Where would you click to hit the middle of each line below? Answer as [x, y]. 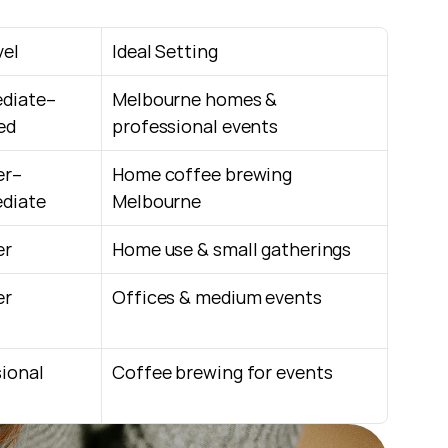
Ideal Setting [165, 51]
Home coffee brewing [202, 174]
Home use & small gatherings [232, 249]
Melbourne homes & [195, 99]
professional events [195, 126]
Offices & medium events [217, 297]
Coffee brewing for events [222, 372]
